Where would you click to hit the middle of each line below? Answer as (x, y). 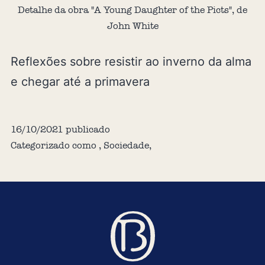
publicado (86, 130)
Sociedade (126, 146)
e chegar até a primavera (80, 82)
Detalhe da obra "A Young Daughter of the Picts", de (132, 10)
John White (132, 26)
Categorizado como (54, 146)
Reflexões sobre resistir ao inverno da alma (131, 62)
